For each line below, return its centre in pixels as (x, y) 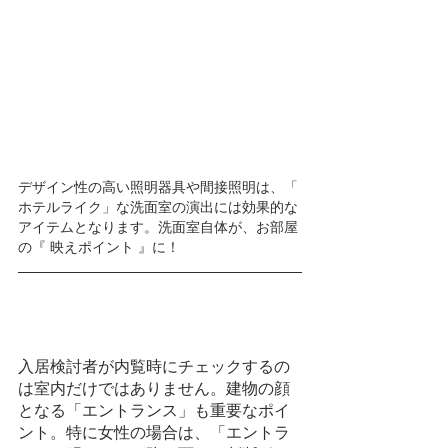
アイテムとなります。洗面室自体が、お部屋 (158, 226)
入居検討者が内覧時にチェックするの (154, 365)
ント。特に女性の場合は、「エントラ (154, 431)
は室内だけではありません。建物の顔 (154, 387)
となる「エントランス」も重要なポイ (154, 409)
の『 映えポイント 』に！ (99, 246)
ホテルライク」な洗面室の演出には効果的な (158, 206)
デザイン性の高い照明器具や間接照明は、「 (160, 186)
